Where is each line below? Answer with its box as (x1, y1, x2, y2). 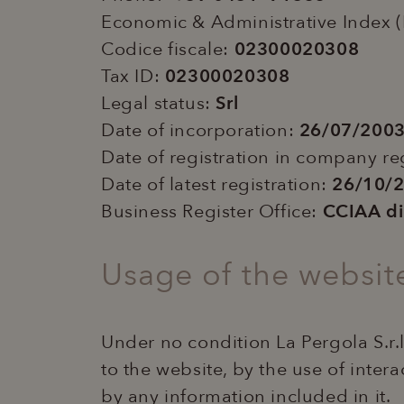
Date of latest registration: (101, 172, 327, 197)
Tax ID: (101, 64, 165, 89)
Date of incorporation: (101, 118, 299, 143)
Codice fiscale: (101, 37, 234, 62)
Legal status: (101, 91, 216, 116)
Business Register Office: (101, 199, 323, 225)
